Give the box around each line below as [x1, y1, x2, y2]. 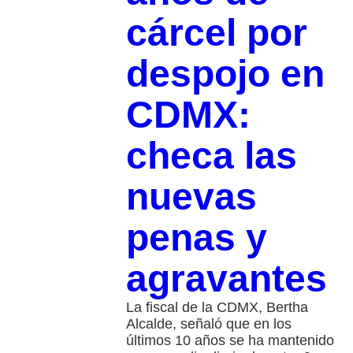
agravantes [125, 258, 327, 300]
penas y [125, 217, 267, 259]
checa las [125, 135, 297, 177]
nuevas [125, 176, 257, 218]
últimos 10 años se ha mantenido [125, 333, 334, 349]
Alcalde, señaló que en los [125, 316, 292, 333]
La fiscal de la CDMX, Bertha [125, 299, 308, 316]
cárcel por [125, 12, 307, 54]
